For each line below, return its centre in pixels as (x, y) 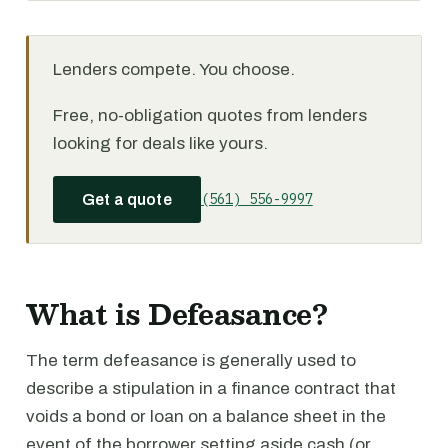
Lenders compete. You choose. (174, 69)
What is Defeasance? (177, 314)
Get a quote (127, 199)
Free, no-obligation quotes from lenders (210, 115)
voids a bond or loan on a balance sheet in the (206, 416)
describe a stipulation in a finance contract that (211, 388)
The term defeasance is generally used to (191, 360)
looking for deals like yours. (160, 143)
